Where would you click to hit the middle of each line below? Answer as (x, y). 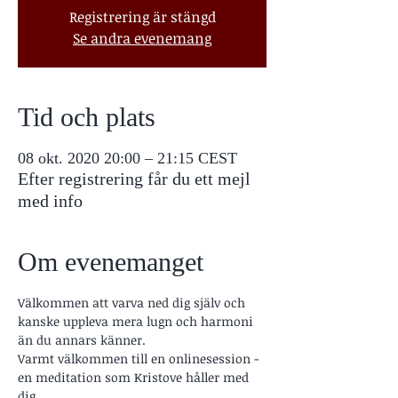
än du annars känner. (84, 339)
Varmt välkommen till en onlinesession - (140, 358)
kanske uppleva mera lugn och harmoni (137, 321)
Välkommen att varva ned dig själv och (133, 302)
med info (50, 200)
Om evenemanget (111, 261)
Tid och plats (87, 116)
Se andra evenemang (142, 38)
